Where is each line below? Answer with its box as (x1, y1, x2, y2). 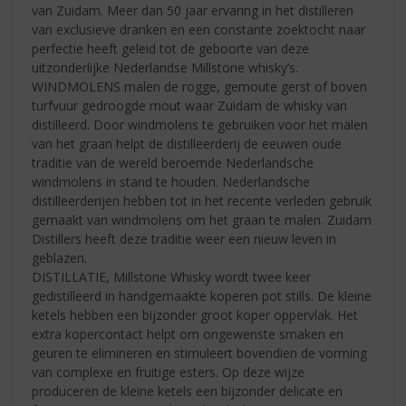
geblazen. (32, 248, 88, 266)
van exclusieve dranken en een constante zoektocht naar (32, 20, 366, 38)
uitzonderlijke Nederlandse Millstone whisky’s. (32, 58, 299, 76)
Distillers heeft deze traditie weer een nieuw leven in (32, 229, 337, 247)
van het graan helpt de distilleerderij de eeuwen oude (32, 134, 343, 152)
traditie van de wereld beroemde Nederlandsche (32, 153, 314, 171)
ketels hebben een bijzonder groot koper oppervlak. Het (32, 305, 359, 324)
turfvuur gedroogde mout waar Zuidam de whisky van (32, 96, 348, 114)
